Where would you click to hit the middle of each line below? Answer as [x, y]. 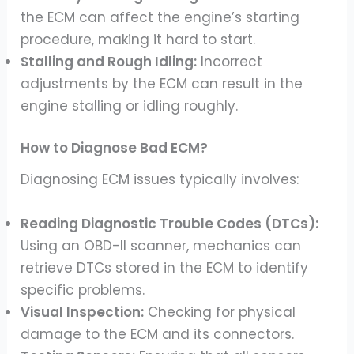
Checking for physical [220, 312]
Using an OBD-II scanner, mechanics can [161, 245]
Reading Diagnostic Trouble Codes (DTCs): [170, 223]
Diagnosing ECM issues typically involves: [160, 180]
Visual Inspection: [83, 312]
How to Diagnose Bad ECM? [115, 148]
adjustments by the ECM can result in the [162, 83]
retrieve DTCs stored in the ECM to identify [165, 267]
